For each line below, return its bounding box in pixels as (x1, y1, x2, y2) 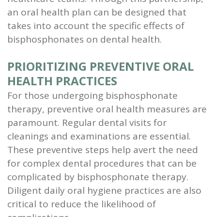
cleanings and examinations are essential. (7, 129, 191, 142)
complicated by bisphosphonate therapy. (7, 170, 188, 183)
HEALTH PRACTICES (7, 72, 117, 89)
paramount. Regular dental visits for (7, 116, 167, 129)
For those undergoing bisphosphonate (7, 89, 178, 102)
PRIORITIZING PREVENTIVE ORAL (7, 58, 194, 74)
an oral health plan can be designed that (7, 5, 186, 18)
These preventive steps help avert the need (7, 143, 198, 156)
